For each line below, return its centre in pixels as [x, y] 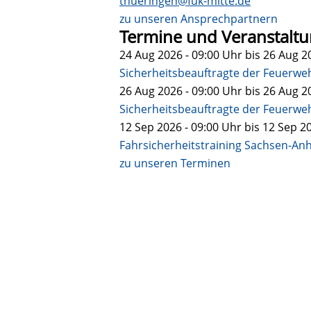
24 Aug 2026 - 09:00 [169, 54]
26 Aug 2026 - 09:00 [169, 91]
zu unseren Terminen [175, 163]
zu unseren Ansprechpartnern [199, 18]
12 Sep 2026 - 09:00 [169, 127]
